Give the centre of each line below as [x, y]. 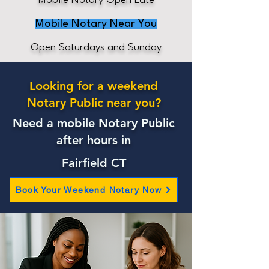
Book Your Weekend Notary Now [89, 190]
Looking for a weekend [94, 86]
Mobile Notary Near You [96, 24]
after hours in [94, 140]
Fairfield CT [94, 163]
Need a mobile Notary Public [94, 123]
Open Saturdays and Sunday [96, 48]
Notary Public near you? [94, 103]
